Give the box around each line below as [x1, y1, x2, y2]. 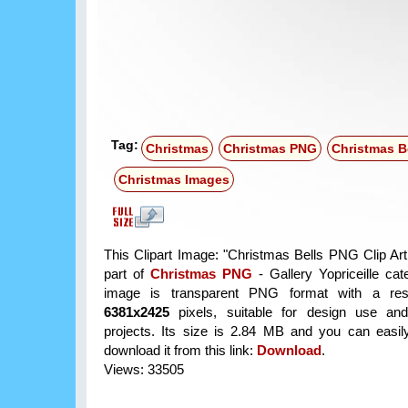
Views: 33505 [104, 362, 184, 378]
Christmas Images [118, 172, 229, 188]
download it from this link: [104, 342, 257, 359]
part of [104, 266, 150, 282]
